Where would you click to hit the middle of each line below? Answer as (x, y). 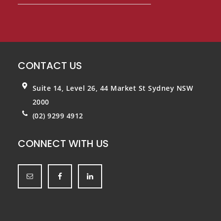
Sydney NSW (171, 88)
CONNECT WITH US (63, 143)
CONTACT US (50, 65)
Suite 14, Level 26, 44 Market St (90, 88)
